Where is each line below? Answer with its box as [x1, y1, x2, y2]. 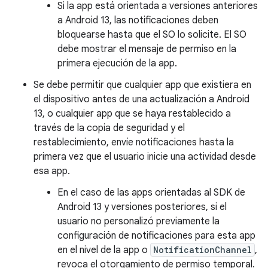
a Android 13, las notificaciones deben [57, 14, 218, 26]
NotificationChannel [153, 244, 252, 255]
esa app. [33, 165, 70, 177]
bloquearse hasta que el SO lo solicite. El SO [57, 29, 246, 41]
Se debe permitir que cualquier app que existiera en [33, 79, 251, 91]
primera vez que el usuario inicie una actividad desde [33, 151, 256, 163]
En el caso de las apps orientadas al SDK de [57, 187, 245, 199]
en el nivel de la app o [57, 244, 150, 256]
